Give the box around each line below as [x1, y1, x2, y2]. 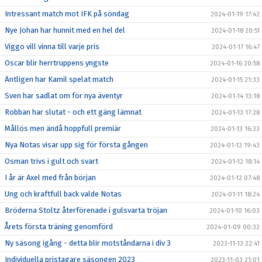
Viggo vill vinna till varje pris [5, 42, 99, 51]
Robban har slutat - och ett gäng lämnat [5, 107, 142, 116]
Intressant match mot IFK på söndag [5, 9, 129, 18]
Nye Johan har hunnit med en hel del [5, 25, 125, 35]
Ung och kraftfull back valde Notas [5, 189, 122, 198]
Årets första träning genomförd [5, 222, 113, 231]
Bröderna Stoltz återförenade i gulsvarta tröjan [5, 205, 167, 215]
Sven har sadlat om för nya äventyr [5, 91, 123, 100]
